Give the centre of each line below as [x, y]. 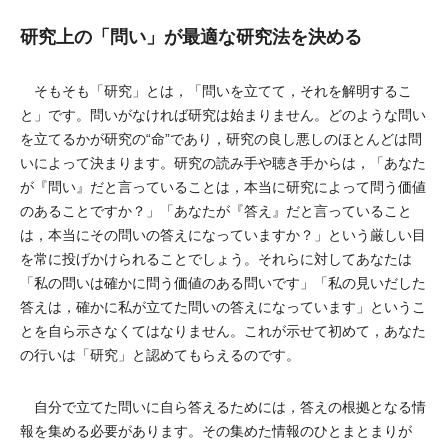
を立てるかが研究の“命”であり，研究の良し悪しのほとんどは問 [221, 139]
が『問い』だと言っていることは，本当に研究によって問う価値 [223, 187]
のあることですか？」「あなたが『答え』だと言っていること [216, 211]
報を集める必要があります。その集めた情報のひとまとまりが [216, 431]
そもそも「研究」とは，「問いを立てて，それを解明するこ [216, 91]
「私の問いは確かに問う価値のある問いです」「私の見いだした [223, 283]
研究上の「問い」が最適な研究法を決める [191, 37]
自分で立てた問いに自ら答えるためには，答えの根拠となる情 [223, 407]
